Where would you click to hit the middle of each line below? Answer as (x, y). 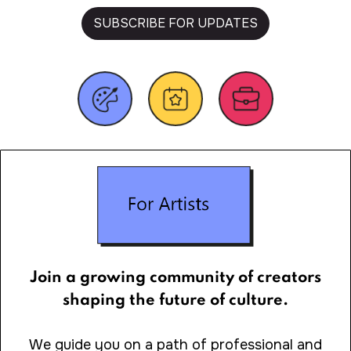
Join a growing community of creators (175, 278)
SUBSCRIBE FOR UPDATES (175, 24)
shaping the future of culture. (175, 300)
